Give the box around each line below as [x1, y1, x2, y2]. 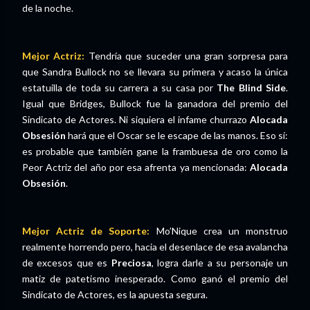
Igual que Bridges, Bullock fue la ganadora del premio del [22, 98, 288, 109]
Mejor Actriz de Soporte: [22, 225, 150, 237]
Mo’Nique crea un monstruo [149, 225, 289, 237]
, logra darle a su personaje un [151, 257, 289, 268]
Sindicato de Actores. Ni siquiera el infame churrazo [22, 113, 250, 125]
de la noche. [22, 2, 73, 14]
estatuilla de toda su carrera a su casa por [22, 82, 217, 93]
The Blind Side [217, 82, 286, 93]
